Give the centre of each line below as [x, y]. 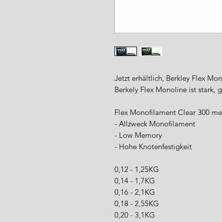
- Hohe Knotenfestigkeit [153, 146]
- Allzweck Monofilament [155, 124]
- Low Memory [138, 135]
